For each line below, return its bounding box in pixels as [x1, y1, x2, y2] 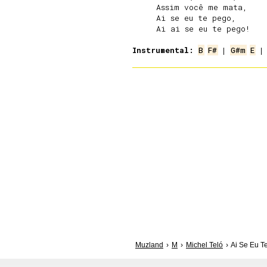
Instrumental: [132, 45, 194, 55]
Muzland [135, 241, 163, 249]
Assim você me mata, [132, 2, 247, 13]
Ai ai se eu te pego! [132, 23, 250, 34]
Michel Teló [186, 241, 223, 249]
